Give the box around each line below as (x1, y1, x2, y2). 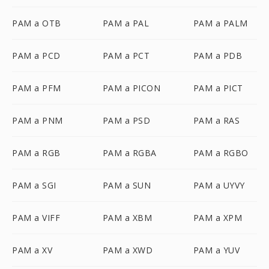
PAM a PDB (193, 50, 243, 61)
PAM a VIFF (12, 212, 60, 223)
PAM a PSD (102, 115, 151, 126)
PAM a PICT (193, 82, 243, 94)
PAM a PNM (12, 115, 63, 126)
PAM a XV (12, 244, 52, 256)
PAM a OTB (12, 17, 61, 29)
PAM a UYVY (193, 180, 245, 191)
